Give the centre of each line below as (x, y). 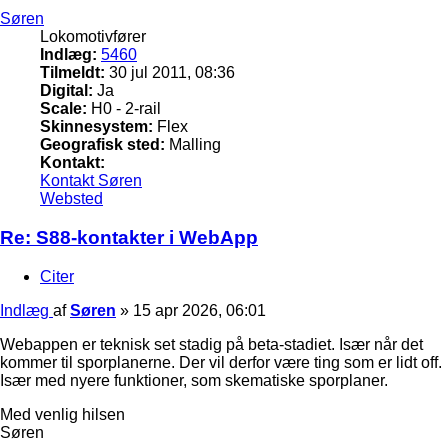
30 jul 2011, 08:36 (170, 73)
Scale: (63, 109)
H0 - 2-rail (124, 109)
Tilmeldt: (72, 73)
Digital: (66, 91)
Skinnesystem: (96, 127)
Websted (71, 199)
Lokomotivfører (93, 37)
